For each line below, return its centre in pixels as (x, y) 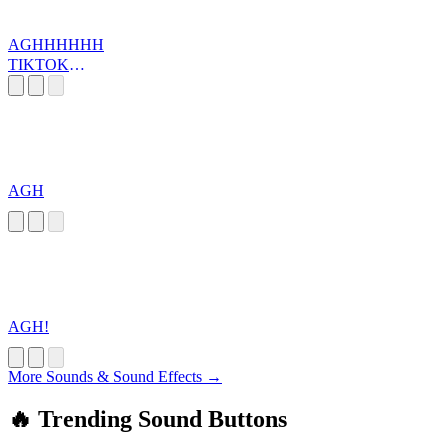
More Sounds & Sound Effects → (115, 377)
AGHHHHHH (56, 45)
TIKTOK (38, 65)
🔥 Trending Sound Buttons (147, 419)
